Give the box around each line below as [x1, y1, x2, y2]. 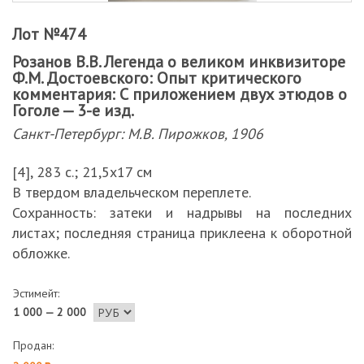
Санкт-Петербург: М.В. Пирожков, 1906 [12, 124, 263, 143]
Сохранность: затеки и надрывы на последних [12, 203, 352, 222]
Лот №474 [12, 24, 86, 45]
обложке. [12, 244, 70, 262]
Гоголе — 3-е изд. [12, 100, 134, 121]
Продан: [13, 338, 54, 353]
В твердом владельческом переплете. [12, 183, 251, 201]
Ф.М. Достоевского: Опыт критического [12, 67, 301, 89]
